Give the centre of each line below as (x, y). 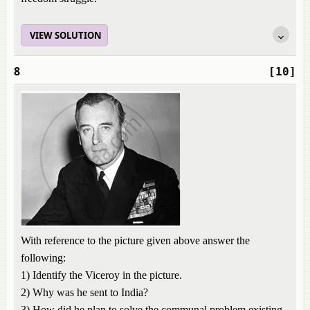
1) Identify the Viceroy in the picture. (101, 275)
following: (43, 258)
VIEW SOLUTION (66, 35)
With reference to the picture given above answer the (135, 240)
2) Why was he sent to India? (84, 292)
